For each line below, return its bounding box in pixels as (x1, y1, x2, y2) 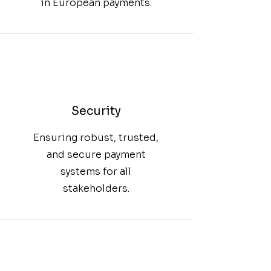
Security (71, 104, 121, 119)
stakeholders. (62, 182, 129, 195)
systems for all (60, 165, 131, 178)
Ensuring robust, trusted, (33, 131, 158, 144)
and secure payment (46, 148, 146, 161)
